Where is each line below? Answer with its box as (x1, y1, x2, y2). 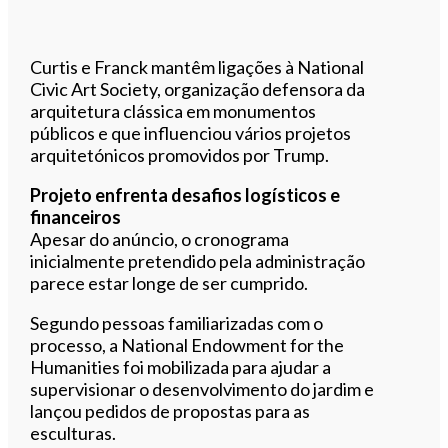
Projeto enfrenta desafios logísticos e (30, 183, 341, 206)
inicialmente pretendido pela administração (30, 249, 366, 272)
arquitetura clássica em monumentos (30, 99, 317, 122)
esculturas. (30, 421, 117, 444)
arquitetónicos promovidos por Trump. (30, 143, 330, 166)
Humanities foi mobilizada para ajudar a (30, 355, 332, 378)
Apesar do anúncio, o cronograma (30, 227, 290, 250)
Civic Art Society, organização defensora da (30, 77, 366, 100)
